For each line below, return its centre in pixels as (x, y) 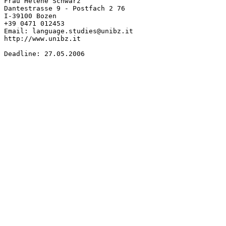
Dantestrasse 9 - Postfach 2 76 (65, 8)
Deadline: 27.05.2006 (44, 53)
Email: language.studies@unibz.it (69, 31)
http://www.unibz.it (42, 38)
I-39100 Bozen (30, 16)
